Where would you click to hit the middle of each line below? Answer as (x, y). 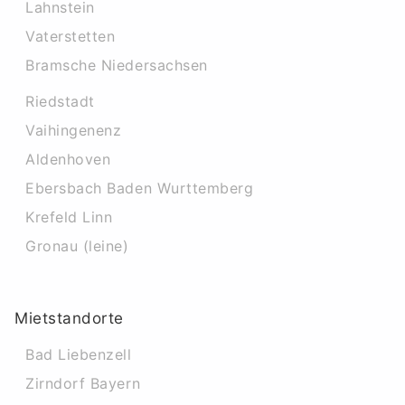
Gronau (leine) (77, 246)
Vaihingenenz (74, 130)
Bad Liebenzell (79, 354)
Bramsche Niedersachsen (117, 65)
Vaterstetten (71, 36)
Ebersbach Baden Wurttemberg (140, 188)
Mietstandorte (70, 318)
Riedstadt (60, 101)
